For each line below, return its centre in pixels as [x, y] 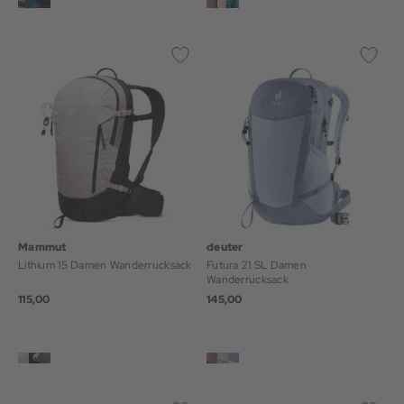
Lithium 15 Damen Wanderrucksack [105, 265]
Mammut [42, 247]
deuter [225, 247]
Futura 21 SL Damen [257, 265]
